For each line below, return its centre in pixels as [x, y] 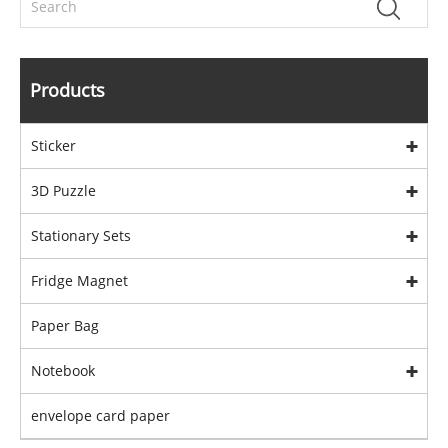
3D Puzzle [63, 191]
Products [67, 90]
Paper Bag [65, 326]
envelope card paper [100, 416]
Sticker [53, 146]
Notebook [63, 371]
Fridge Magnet [79, 281]
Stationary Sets [81, 236]
